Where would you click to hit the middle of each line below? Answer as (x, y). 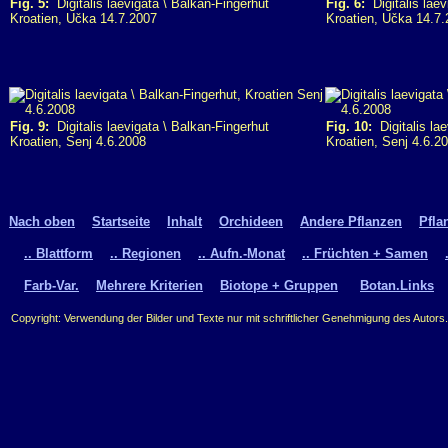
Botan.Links (397, 285)
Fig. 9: (29, 126)
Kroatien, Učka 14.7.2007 (83, 18)
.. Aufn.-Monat (241, 253)
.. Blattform (58, 253)
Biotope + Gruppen (279, 285)
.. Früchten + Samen (365, 253)
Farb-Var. (51, 285)
